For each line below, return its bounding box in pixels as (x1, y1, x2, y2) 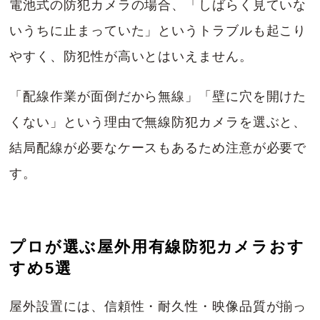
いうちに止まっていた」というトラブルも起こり (9, 24, 307, 39)
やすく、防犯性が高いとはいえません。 (9, 49, 253, 64)
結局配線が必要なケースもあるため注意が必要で (9, 141, 307, 156)
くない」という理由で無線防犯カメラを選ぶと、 (9, 115, 307, 130)
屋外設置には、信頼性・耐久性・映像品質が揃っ (9, 299, 307, 314)
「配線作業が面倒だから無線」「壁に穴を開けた (9, 89, 307, 104)
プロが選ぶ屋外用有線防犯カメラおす (9, 238, 305, 256)
